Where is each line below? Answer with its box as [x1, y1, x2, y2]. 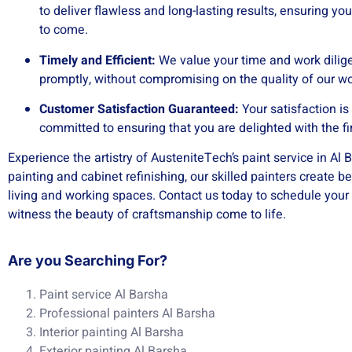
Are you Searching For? [8, 251, 167, 269]
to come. [39, 20, 88, 40]
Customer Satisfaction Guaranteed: [39, 99, 239, 119]
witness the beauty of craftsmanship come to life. [8, 205, 286, 225]
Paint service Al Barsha [39, 284, 168, 304]
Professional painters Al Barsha [39, 303, 215, 323]
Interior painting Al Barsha [39, 322, 184, 342]
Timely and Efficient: [39, 50, 156, 70]
